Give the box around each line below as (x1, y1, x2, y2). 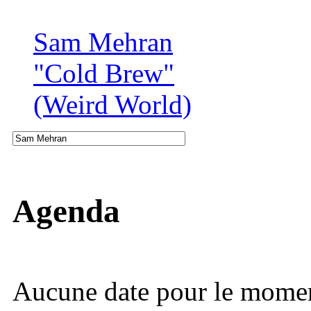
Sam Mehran (33, 27, 173, 58)
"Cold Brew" (33, 58, 174, 89)
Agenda (12, 192, 120, 229)
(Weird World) (33, 90, 192, 120)
